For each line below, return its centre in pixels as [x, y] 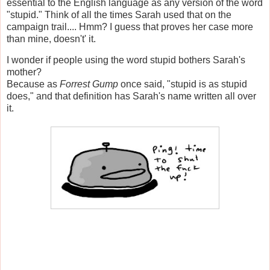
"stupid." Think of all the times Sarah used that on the [119, 14]
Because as [33, 84]
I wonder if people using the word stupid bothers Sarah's [126, 60]
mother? [24, 72]
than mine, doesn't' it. [51, 39]
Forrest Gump [90, 84]
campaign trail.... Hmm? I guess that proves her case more [130, 27]
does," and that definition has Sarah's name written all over [131, 96]
